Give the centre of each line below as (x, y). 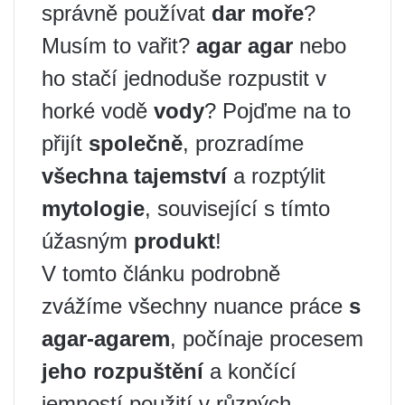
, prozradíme (243, 143)
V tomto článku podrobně (161, 273)
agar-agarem (106, 339)
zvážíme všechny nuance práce (195, 306)
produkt (174, 241)
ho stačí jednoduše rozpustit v (184, 78)
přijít (65, 143)
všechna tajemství (134, 176)
